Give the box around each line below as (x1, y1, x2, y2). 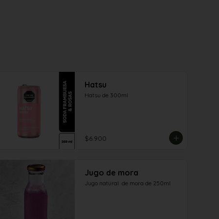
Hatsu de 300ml (85, 91, 128, 99)
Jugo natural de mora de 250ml (85, 179, 171, 187)
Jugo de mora (85, 168, 138, 177)
